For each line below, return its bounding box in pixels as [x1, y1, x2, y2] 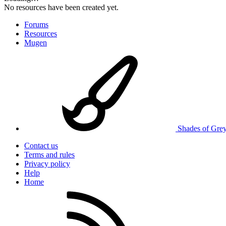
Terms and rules [24, 150, 75, 159]
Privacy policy [24, 159, 70, 168]
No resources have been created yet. [4, 3, 119, 12]
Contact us [24, 141, 58, 150]
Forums [24, 20, 48, 29]
